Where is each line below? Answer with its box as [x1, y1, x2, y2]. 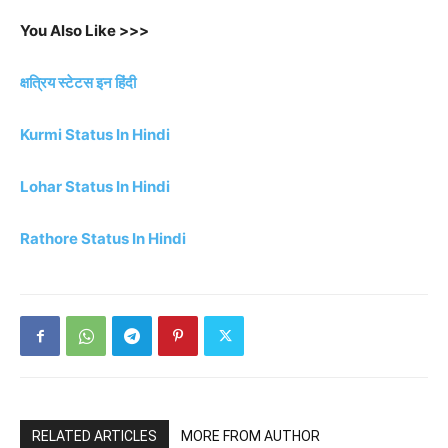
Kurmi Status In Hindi [20, 125, 170, 144]
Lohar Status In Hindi [20, 177, 170, 196]
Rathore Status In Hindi [20, 229, 186, 248]
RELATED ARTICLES [32, 428, 157, 444]
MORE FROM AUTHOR [181, 428, 320, 444]
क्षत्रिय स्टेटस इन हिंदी [20, 73, 136, 92]
